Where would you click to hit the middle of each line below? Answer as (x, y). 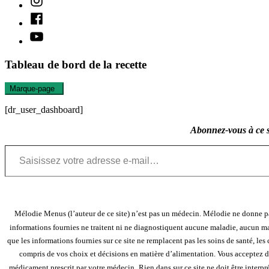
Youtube (44, 33)
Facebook (47, 15)
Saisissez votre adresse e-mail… (17, 145)
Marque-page (32, 89)
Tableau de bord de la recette (76, 64)
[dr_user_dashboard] (44, 110)
